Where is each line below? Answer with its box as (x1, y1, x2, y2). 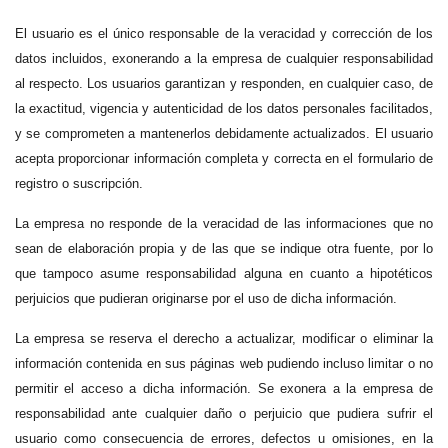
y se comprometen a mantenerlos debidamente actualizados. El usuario (15, 126, 433, 142)
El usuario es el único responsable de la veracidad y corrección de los (15, 26, 433, 42)
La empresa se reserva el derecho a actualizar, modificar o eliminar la (15, 330, 433, 346)
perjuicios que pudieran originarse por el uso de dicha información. (15, 290, 397, 306)
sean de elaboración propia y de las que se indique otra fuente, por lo (15, 240, 433, 256)
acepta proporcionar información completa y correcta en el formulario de (15, 151, 433, 167)
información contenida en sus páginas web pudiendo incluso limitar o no (15, 355, 433, 371)
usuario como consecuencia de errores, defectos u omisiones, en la (15, 430, 433, 446)
